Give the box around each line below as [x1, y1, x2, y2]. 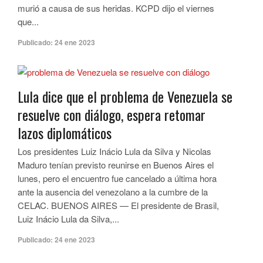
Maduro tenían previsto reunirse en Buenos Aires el [18, 159, 214, 171]
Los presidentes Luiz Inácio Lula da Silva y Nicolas [18, 145, 211, 157]
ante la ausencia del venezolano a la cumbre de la [18, 186, 208, 198]
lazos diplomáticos [18, 122, 112, 143]
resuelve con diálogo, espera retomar [18, 104, 205, 125]
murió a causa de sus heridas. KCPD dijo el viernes [18, 2, 214, 14]
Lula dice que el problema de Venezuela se [18, 86, 232, 107]
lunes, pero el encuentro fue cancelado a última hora [18, 172, 217, 184]
